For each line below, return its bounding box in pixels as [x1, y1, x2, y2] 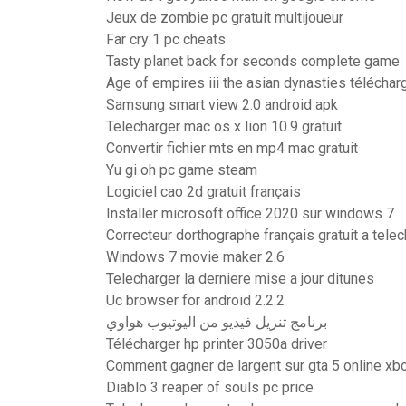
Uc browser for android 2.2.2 [106, 292, 285, 309]
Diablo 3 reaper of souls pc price [106, 379, 314, 396]
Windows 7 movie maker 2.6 [106, 248, 285, 266]
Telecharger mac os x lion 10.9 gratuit [106, 118, 342, 135]
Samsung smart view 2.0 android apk [106, 96, 338, 113]
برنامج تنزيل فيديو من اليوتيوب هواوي [106, 314, 327, 331]
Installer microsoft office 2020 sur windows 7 [106, 205, 394, 222]
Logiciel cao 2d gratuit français [106, 183, 301, 200]
